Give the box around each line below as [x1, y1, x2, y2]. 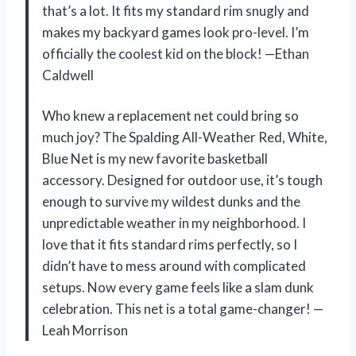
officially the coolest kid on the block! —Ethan [42, 45, 309, 63]
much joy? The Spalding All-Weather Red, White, [42, 129, 327, 146]
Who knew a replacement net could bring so [42, 107, 299, 125]
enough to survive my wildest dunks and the [42, 193, 300, 211]
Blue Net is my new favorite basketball [42, 150, 268, 168]
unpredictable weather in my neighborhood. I [42, 215, 306, 232]
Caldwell [42, 67, 94, 84]
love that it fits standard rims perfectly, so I [42, 236, 297, 253]
